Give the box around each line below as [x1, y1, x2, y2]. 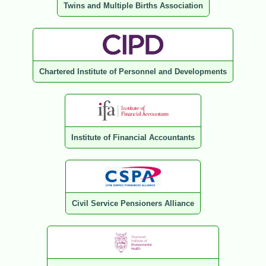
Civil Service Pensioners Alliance [72, 199, 194, 208]
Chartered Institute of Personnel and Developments [39, 67, 227, 77]
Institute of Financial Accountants [71, 133, 195, 142]
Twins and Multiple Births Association [63, 1, 203, 11]
